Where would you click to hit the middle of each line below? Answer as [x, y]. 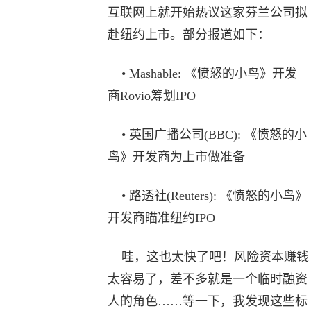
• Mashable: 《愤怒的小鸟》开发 [202, 74]
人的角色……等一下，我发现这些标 [207, 301]
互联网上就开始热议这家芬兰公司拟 [207, 12]
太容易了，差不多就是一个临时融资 [207, 279]
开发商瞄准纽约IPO [161, 218]
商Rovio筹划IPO [151, 96]
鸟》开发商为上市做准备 [176, 157]
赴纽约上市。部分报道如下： [188, 35]
